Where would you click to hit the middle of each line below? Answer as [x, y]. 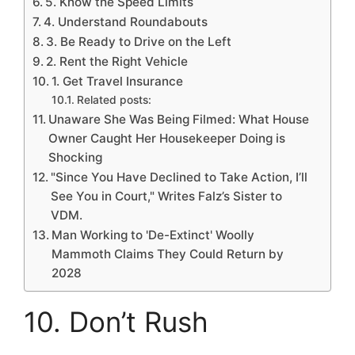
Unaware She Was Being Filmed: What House [179, 119]
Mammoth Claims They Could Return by [168, 254]
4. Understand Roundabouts [126, 21]
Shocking [76, 157]
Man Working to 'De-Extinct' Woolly [153, 235]
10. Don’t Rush [116, 321]
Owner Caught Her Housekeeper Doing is [167, 138]
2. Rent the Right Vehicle [117, 61]
